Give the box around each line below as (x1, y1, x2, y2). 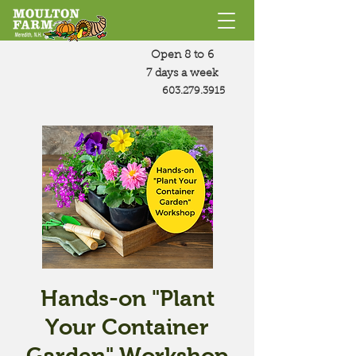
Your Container (45, 315, 209, 339)
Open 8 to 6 (150, 50, 214, 61)
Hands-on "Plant (40, 286, 215, 311)
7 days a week (145, 68, 219, 79)
